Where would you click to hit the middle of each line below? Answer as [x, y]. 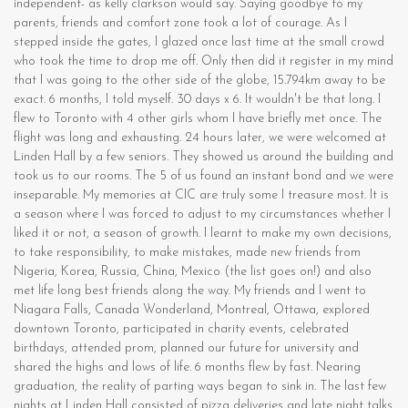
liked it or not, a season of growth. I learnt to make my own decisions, [203, 234]
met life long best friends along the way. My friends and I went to [190, 291]
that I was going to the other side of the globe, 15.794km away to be [199, 81]
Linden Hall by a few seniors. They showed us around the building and [204, 158]
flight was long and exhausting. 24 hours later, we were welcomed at [200, 138]
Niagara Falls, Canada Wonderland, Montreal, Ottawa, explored [192, 311]
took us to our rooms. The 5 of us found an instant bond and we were [204, 177]
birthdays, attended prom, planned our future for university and [186, 349]
